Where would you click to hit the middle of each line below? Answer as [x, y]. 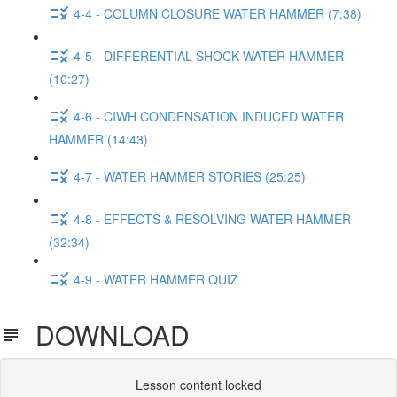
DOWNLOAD [105, 335]
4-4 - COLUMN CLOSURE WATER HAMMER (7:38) [218, 13]
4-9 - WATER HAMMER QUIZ [156, 279]
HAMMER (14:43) [98, 139]
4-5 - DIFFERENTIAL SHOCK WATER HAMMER [209, 55]
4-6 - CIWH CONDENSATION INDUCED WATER [209, 116]
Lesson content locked [198, 385]
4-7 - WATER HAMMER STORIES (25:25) [190, 176]
